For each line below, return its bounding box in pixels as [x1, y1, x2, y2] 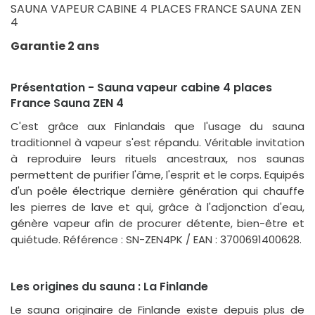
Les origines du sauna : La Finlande [11, 278, 208, 295]
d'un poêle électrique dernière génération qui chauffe [11, 183, 304, 198]
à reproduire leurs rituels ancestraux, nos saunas [11, 150, 304, 166]
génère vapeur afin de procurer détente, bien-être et [11, 215, 304, 231]
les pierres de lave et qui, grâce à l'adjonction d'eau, [11, 199, 304, 214]
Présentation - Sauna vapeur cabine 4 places [11, 79, 272, 96]
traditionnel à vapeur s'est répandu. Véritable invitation [11, 134, 304, 150]
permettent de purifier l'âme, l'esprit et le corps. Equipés [11, 167, 304, 182]
